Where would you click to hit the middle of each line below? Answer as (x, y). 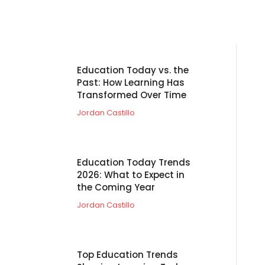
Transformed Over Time (132, 95)
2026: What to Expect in (131, 174)
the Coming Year (116, 187)
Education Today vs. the (133, 70)
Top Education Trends (127, 254)
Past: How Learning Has (131, 82)
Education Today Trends (134, 162)
